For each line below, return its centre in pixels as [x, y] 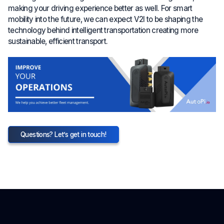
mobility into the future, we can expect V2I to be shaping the [105, 19]
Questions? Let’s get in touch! [63, 134]
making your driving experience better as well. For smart [100, 8]
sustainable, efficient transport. [58, 41]
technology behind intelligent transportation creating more [103, 30]
